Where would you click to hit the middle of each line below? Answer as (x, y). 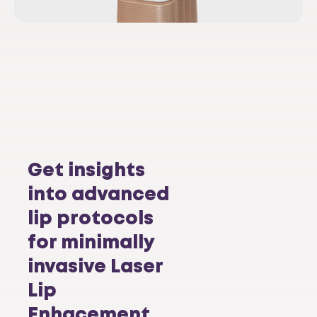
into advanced (98, 195)
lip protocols (91, 219)
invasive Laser (95, 267)
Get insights (86, 171)
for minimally (91, 243)
